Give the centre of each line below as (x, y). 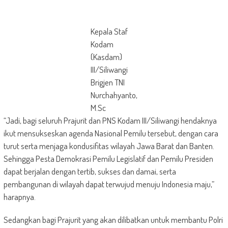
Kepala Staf (109, 31)
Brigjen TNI (107, 82)
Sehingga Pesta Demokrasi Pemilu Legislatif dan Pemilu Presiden (108, 159)
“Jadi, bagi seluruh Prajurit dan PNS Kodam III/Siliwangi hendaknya (110, 120)
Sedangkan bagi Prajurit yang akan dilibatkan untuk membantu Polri (113, 220)
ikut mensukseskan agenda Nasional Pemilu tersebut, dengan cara (111, 133)
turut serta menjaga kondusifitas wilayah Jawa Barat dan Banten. (109, 146)
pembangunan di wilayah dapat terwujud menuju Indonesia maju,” (109, 184)
